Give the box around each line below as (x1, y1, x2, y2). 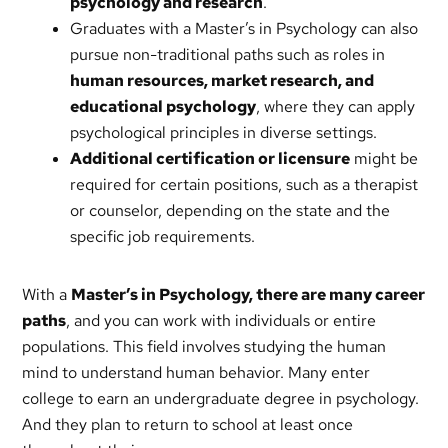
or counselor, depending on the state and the (70, 200, 391, 221)
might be (350, 148, 419, 169)
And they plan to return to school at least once (22, 414, 354, 435)
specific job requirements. (70, 226, 256, 247)
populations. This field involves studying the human (22, 336, 387, 357)
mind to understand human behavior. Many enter (22, 362, 371, 383)
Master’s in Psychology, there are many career (71, 284, 426, 305)
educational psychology (70, 96, 257, 117)
